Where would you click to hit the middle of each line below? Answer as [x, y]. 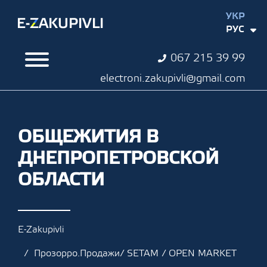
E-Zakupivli [41, 229]
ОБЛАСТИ [61, 180]
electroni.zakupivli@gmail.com [172, 78]
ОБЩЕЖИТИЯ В [88, 137]
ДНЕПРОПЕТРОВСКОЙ [118, 158]
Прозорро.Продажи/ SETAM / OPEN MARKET [135, 253]
